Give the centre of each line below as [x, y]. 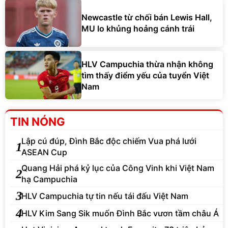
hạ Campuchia [49, 179]
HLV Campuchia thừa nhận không [147, 64]
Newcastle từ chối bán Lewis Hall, [147, 17]
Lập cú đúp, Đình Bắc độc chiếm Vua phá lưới [109, 141]
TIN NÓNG [38, 122]
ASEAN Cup [44, 152]
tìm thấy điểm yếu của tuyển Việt [145, 75]
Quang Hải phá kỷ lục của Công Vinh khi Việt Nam [118, 168]
